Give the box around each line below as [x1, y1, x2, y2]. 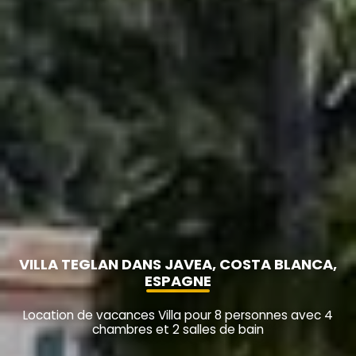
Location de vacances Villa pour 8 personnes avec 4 [23, 307, 333, 324]
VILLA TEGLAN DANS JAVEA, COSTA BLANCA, [19, 254, 337, 275]
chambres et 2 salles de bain [92, 321, 264, 339]
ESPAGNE [145, 271, 211, 292]
